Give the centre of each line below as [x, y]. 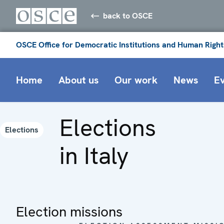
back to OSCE [128, 15]
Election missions [69, 211]
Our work [136, 80]
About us [78, 80]
